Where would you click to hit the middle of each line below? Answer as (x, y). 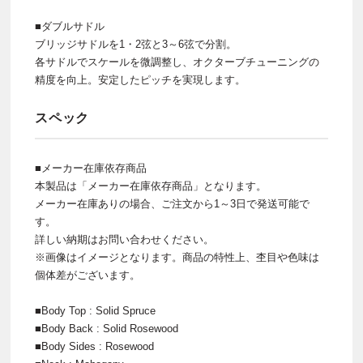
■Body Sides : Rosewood (94, 347)
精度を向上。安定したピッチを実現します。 (140, 80)
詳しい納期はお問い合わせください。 (124, 240)
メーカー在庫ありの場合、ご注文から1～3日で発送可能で (172, 204)
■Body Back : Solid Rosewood (107, 329)
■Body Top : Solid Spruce (95, 311)
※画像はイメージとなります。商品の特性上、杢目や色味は (177, 258)
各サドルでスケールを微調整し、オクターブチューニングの (177, 62)
